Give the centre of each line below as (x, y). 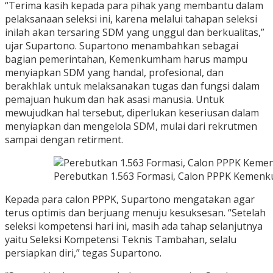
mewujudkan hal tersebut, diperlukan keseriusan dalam (132, 113)
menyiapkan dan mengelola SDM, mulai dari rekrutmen (131, 126)
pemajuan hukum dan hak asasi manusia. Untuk (115, 100)
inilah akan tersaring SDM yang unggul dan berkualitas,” (135, 33)
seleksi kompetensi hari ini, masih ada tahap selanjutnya (134, 226)
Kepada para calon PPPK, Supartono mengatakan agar (130, 200)
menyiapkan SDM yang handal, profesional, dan (114, 73)
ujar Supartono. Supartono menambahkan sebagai (122, 46)
